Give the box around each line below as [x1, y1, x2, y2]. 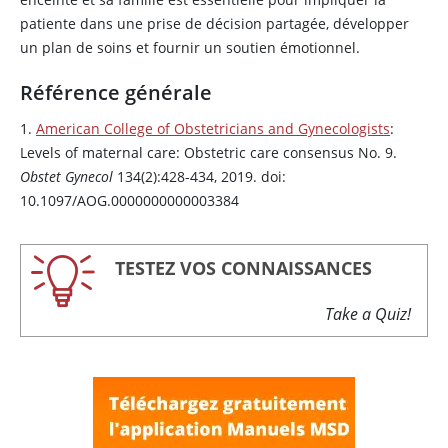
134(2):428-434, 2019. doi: [113, 167, 286, 186]
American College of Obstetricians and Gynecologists [36, 119, 390, 138]
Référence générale [20, 79, 212, 106]
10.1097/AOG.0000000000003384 [20, 191, 239, 210]
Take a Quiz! [325, 302, 411, 325]
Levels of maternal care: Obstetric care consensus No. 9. [20, 143, 397, 162]
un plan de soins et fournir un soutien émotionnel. [20, 38, 360, 57]
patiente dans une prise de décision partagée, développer [20, 14, 409, 33]
